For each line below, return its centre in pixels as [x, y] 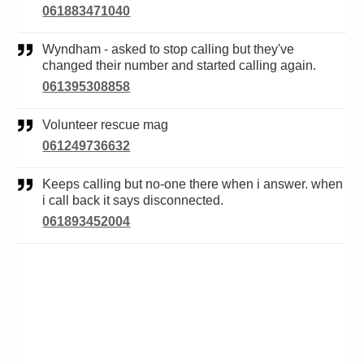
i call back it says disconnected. [133, 201]
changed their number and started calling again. [180, 66]
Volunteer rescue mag [110, 125]
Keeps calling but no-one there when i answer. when [47, 184]
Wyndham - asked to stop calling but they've [49, 50]
